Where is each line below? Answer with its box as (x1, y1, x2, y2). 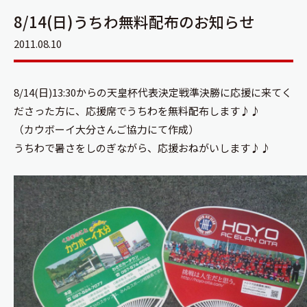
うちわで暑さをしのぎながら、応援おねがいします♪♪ (14, 140, 271, 155)
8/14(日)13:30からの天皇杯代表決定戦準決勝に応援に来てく (14, 85, 292, 99)
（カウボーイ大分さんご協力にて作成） (14, 122, 199, 136)
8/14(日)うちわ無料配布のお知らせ (14, 10, 254, 32)
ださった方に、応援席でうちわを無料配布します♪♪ (14, 103, 260, 118)
